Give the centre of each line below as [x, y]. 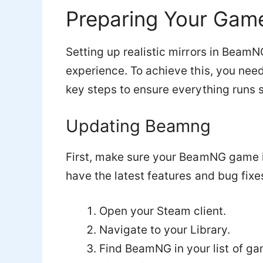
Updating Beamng [139, 126]
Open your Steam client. [163, 211]
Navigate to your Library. [165, 230]
